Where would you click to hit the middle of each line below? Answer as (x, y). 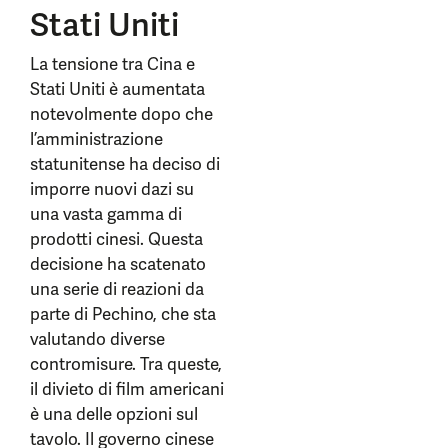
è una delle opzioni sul (114, 414)
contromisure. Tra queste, (126, 364)
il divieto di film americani (127, 389)
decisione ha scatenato (118, 264)
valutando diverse (97, 339)
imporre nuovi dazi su (112, 189)
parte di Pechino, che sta (123, 314)
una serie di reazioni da (117, 289)
